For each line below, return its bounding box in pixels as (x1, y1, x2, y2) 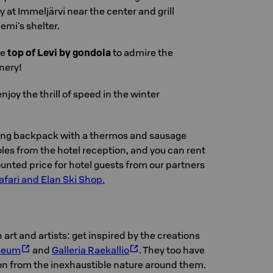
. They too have (139, 244, 205, 256)
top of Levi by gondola (7, 46, 111, 58)
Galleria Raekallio (52, 244, 129, 256)
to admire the (111, 46, 173, 58)
